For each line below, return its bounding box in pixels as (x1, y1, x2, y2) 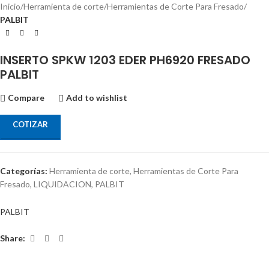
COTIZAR (13, 119, 48, 129)
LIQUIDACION (34, 178, 91, 189)
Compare (8, 92, 45, 103)
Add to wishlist (66, 92, 128, 103)
